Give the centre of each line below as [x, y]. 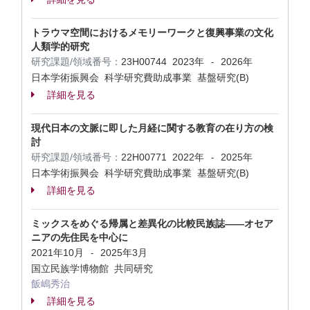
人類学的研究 [60, 46]
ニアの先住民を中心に [80, 237]
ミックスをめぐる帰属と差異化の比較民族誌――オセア [152, 224]
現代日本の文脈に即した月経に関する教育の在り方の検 [152, 128]
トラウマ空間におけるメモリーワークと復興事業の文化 [152, 33]
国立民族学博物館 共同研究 [93, 268]
